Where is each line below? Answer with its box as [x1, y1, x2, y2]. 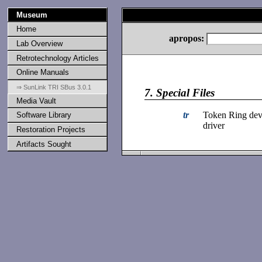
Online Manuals [16, 68, 69, 77]
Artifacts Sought [16, 139, 71, 149]
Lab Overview [16, 39, 63, 48]
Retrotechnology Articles [16, 53, 99, 63]
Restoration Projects [16, 125, 85, 134]
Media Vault [16, 96, 56, 105]
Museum [16, 10, 47, 19]
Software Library [16, 111, 71, 120]
